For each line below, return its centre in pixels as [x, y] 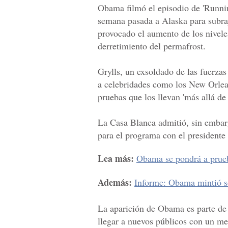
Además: [115, 182]
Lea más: [116, 159]
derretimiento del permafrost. [152, 46]
